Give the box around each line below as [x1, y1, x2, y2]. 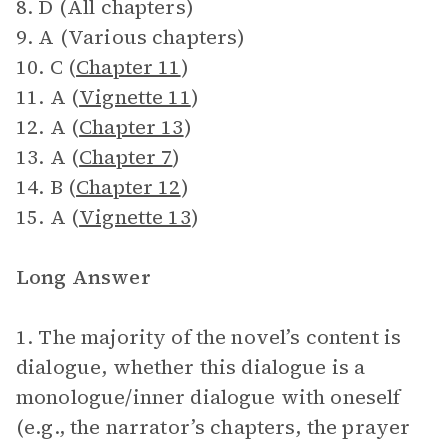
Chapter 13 [79, 113, 184, 141]
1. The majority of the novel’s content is [16, 323, 402, 351]
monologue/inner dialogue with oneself [16, 383, 401, 411]
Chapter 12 [76, 173, 181, 201]
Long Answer [16, 263, 151, 291]
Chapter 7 [79, 143, 173, 171]
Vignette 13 [79, 203, 191, 231]
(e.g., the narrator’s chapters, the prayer [16, 413, 411, 441]
